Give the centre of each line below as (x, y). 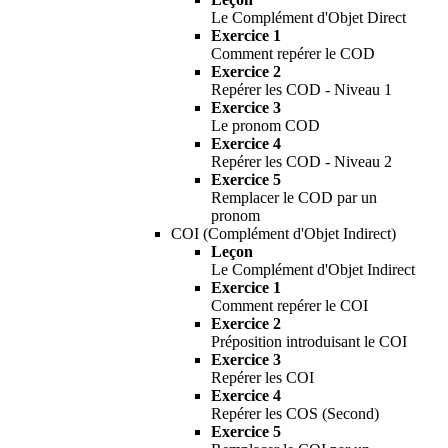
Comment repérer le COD (293, 53)
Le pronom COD (265, 125)
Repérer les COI (262, 377)
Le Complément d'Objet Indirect (313, 269)
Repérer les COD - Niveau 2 (301, 161)
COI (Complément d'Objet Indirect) (283, 233)
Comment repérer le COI (289, 305)
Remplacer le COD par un (294, 197)
